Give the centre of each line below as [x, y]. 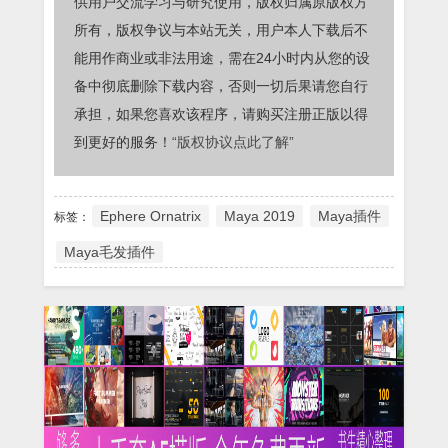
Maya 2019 [259, 216]
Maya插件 [349, 216]
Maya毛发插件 [109, 252]
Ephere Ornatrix [150, 216]
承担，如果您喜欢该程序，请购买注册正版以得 [221, 114]
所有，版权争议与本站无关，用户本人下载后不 [221, 30]
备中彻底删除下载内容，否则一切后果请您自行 [221, 86]
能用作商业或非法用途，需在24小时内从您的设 [222, 58]
